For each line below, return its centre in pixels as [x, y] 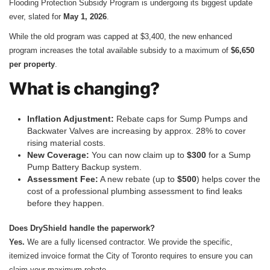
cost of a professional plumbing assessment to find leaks [135, 191]
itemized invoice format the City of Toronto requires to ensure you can [131, 256]
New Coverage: [58, 155]
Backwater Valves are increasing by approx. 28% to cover [137, 130]
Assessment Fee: [63, 179]
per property [32, 64]
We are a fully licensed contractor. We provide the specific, [129, 242]
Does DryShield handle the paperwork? [82, 228]
